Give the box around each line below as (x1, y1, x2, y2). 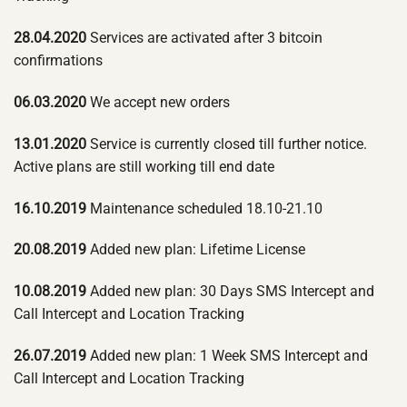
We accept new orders (86, 93, 230, 111)
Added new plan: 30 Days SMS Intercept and (86, 283, 374, 301)
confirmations (14, 52, 103, 70)
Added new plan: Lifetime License (86, 241, 305, 259)
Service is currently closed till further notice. (86, 134, 367, 153)
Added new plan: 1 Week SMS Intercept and (86, 346, 368, 364)
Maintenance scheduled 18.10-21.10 (86, 199, 323, 217)
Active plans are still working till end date (14, 157, 274, 175)
